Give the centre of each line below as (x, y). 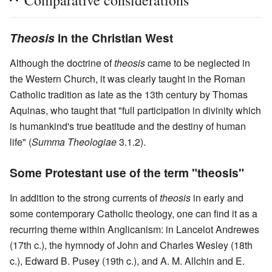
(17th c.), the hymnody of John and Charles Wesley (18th (131, 245)
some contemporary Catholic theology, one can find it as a (134, 213)
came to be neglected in (198, 63)
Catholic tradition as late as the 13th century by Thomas (129, 94)
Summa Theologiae (74, 141)
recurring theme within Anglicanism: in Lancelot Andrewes (134, 229)
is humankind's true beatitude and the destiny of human (128, 126)
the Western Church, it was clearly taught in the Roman (127, 78)
